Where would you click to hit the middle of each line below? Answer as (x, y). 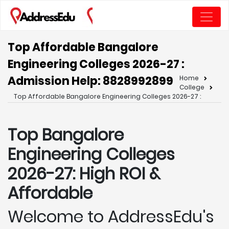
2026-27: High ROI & (84, 174)
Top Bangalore (66, 135)
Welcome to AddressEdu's (111, 216)
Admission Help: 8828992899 (90, 81)
